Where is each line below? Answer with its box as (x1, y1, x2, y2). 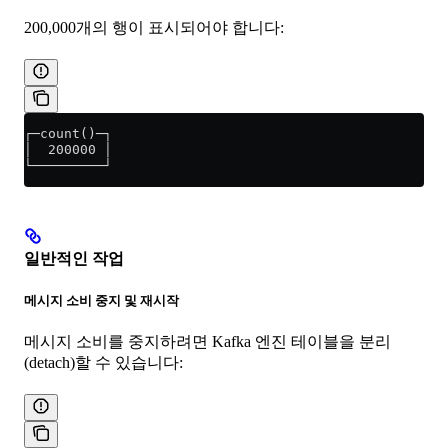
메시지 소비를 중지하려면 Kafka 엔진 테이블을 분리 (24, 333, 391, 351)
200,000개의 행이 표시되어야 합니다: (24, 19, 284, 37)
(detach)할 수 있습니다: (24, 354, 183, 372)
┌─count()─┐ (24, 126, 112, 142)
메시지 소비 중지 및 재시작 (24, 292, 179, 308)
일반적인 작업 (24, 249, 124, 267)
